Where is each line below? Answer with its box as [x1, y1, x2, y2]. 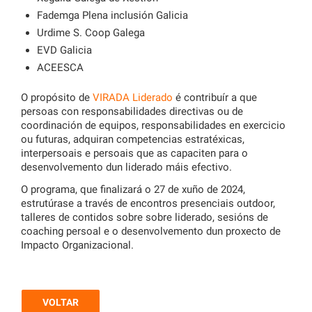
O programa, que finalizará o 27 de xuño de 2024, [21, 182, 245, 196]
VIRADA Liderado [93, 91, 173, 104]
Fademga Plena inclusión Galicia [36, 9, 188, 22]
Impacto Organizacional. [21, 238, 134, 251]
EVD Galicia [36, 44, 92, 57]
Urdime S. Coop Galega [36, 26, 145, 40]
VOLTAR [42, 296, 79, 308]
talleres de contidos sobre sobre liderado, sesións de [21, 210, 268, 224]
